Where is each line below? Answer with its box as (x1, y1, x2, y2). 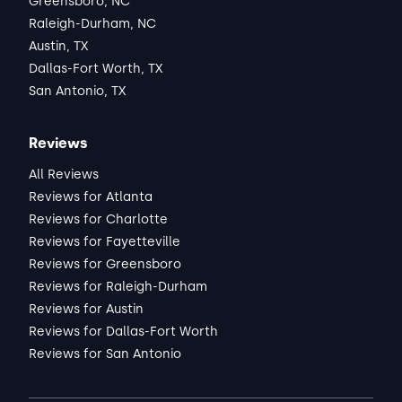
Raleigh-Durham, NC (29, 16, 156, 31)
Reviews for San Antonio (29, 346, 181, 362)
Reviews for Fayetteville (29, 234, 180, 249)
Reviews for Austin (29, 301, 144, 317)
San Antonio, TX (29, 83, 126, 99)
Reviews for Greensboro (29, 257, 181, 272)
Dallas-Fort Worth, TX (29, 61, 162, 76)
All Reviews (29, 167, 99, 182)
